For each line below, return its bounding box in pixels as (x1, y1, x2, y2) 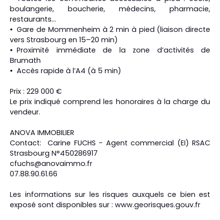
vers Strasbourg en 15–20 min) (10, 35, 118, 45)
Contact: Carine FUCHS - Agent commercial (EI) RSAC (10, 138, 210, 148)
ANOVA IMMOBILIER (10, 128, 74, 138)
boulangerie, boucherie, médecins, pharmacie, (10, 4, 210, 14)
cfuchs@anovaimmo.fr (10, 159, 92, 169)
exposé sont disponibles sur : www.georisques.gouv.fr (10, 200, 200, 210)
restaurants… (10, 14, 56, 25)
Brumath (10, 55, 41, 66)
